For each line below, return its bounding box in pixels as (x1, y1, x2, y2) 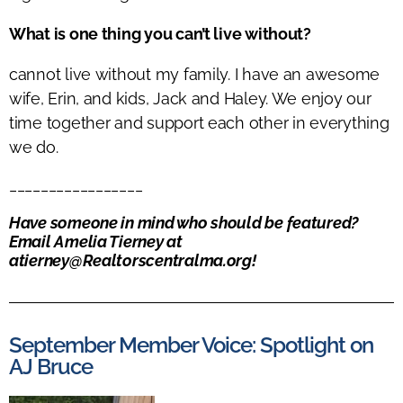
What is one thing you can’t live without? (9, 23, 311, 43)
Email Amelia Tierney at (9, 231, 183, 251)
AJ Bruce (9, 353, 94, 380)
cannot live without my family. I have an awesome (9, 64, 381, 84)
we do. (9, 137, 58, 157)
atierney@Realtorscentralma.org (9, 250, 252, 270)
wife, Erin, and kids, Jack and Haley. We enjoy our (9, 88, 372, 108)
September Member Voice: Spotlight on (9, 331, 374, 358)
